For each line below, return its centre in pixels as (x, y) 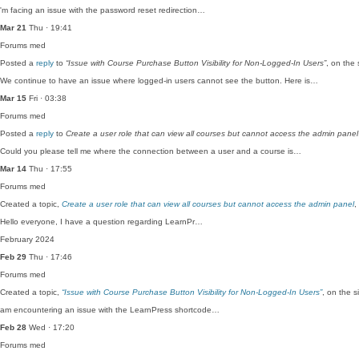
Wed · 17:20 (50, 327)
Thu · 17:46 (49, 257)
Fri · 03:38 (46, 98)
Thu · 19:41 (49, 28)
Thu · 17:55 (49, 169)
